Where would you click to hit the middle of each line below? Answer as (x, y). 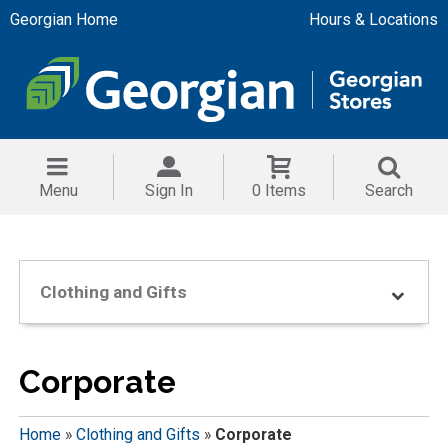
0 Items (278, 191)
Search (388, 191)
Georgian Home (64, 19)
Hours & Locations (373, 19)
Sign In (169, 191)
